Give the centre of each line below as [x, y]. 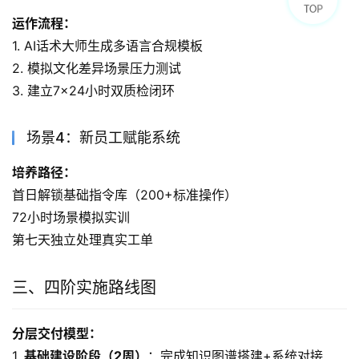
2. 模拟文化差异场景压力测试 [97, 69]
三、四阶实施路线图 [84, 288]
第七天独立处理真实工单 [83, 240]
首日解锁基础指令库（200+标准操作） [125, 195]
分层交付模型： [57, 334]
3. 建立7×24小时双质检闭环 [93, 91]
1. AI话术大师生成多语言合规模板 [107, 46]
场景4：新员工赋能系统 [103, 138]
